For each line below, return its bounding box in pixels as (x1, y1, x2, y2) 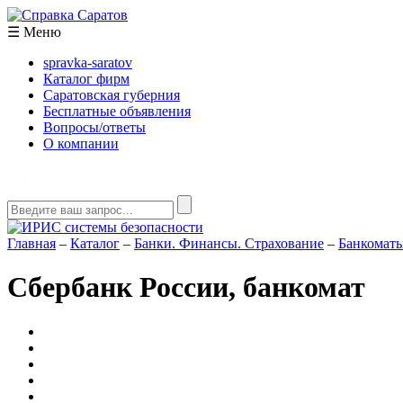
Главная (7, 236, 56, 251)
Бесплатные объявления (43, 103, 191, 119)
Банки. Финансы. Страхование (134, 236, 324, 251)
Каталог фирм (43, 71, 130, 86)
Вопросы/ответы (43, 120, 146, 135)
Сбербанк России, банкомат (7, 271, 365, 304)
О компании (43, 136, 119, 151)
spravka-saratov (43, 55, 132, 70)
